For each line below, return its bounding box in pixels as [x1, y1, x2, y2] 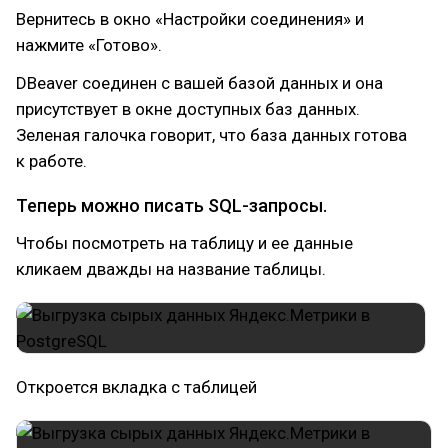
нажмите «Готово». [16, 35, 162, 55]
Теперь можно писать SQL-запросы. [16, 195, 327, 216]
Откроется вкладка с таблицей [16, 377, 257, 397]
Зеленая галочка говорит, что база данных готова [16, 125, 407, 145]
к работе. [16, 151, 87, 171]
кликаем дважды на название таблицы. [16, 259, 326, 279]
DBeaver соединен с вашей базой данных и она [16, 73, 383, 93]
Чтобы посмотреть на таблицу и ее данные [16, 233, 353, 253]
